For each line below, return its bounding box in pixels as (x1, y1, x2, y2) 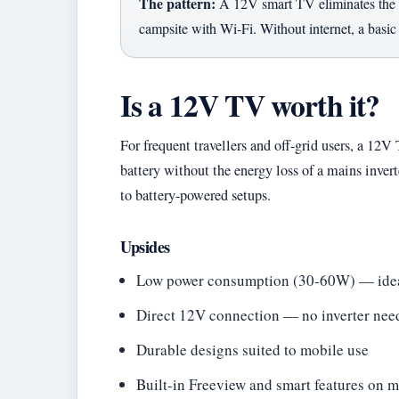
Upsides (120, 235, 170, 258)
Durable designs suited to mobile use (136, 339, 370, 360)
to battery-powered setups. (120, 185, 271, 205)
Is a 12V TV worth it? (120, 83, 380, 126)
